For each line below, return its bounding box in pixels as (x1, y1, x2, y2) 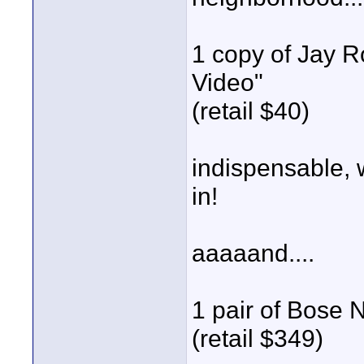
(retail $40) (192, 97, 310, 125)
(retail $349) (192, 324, 323, 353)
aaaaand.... (192, 239, 314, 267)
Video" (192, 68, 263, 97)
